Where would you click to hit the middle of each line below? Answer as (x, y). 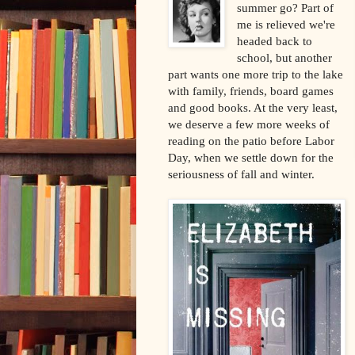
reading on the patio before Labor (251, 140)
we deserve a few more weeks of (249, 124)
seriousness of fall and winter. (241, 174)
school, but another (285, 57)
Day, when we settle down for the (251, 157)
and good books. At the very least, (253, 107)
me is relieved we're (286, 24)
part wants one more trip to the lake (256, 74)
